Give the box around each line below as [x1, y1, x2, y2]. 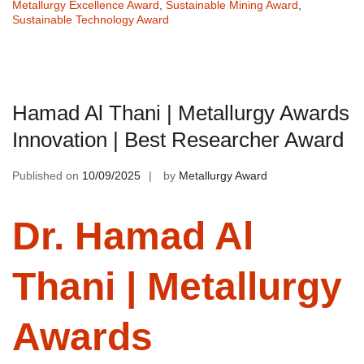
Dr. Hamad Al [12, 214, 253, 258]
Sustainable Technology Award [12, 12, 169, 26]
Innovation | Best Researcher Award [12, 127, 344, 152]
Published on [12, 168, 82, 182]
